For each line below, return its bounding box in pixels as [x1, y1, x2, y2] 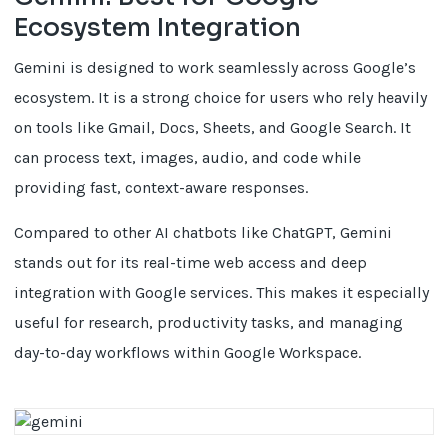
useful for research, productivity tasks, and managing [14, 312, 404, 332]
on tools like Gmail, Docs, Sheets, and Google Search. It [14, 117, 412, 137]
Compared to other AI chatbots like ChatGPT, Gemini [14, 222, 393, 242]
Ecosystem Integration [14, 11, 302, 43]
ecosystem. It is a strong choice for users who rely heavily [14, 87, 428, 107]
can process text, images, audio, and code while [14, 147, 362, 167]
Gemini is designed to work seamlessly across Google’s [14, 57, 417, 77]
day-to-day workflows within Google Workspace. [14, 342, 362, 362]
